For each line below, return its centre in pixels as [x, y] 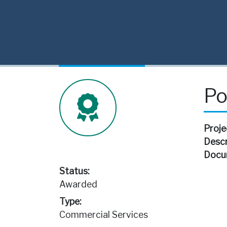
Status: [74, 171]
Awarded [78, 184]
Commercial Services [104, 215]
